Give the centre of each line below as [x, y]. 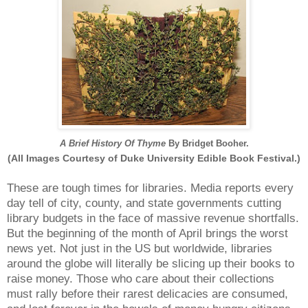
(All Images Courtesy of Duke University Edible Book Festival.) [154, 159]
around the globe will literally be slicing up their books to [151, 264]
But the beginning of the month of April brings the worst [147, 233]
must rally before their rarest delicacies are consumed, [147, 294]
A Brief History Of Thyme [112, 144]
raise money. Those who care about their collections [141, 279]
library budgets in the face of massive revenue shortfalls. [153, 218]
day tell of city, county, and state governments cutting [144, 203]
